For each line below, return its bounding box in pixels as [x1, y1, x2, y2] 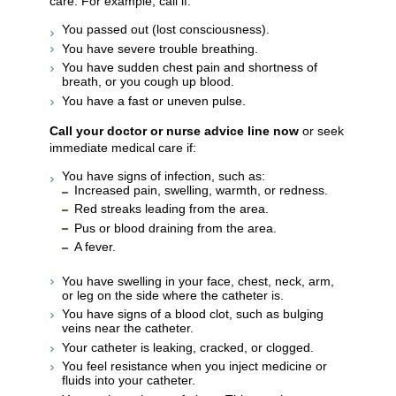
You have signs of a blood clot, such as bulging [62, 307, 324, 322]
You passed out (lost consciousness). [62, 21, 270, 36]
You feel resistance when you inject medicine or [62, 359, 327, 374]
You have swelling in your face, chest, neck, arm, [62, 273, 334, 288]
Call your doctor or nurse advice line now [49, 123, 299, 138]
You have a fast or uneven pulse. [62, 93, 246, 108]
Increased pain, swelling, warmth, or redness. [74, 182, 328, 197]
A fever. [74, 240, 116, 255]
